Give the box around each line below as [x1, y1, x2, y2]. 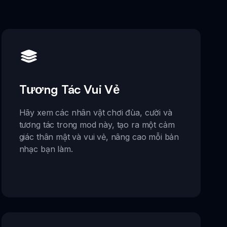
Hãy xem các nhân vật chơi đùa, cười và [19, 107, 172, 118]
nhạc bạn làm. [19, 144, 73, 155]
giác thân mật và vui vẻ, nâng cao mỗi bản [19, 132, 179, 142]
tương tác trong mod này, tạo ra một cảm [19, 120, 175, 130]
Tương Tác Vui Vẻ [19, 82, 120, 97]
